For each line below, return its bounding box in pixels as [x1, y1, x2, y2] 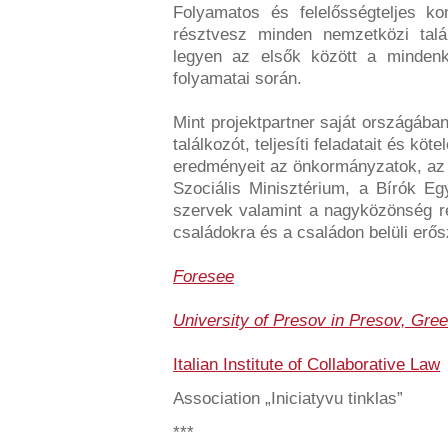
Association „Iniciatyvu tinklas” [173, 389, 403, 408]
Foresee [173, 267, 234, 286]
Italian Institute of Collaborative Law [173, 355, 440, 374]
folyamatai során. [173, 69, 302, 88]
